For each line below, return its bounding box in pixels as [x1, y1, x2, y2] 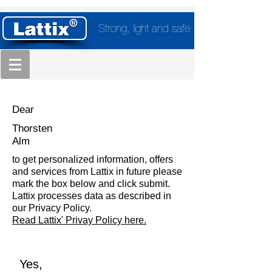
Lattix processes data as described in [12, 191, 171, 201]
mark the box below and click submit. [12, 178, 170, 189]
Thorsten [12, 123, 52, 134]
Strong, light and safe [98, 24, 190, 35]
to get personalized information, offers [12, 154, 173, 165]
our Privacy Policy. [12, 203, 94, 213]
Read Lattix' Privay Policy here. [12, 215, 146, 225]
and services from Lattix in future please [12, 166, 182, 177]
